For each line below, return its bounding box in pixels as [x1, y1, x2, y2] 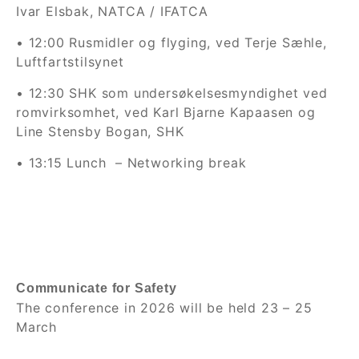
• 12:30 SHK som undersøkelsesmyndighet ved [16, 85, 328, 101]
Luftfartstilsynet [16, 54, 124, 70]
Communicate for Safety [16, 281, 177, 295]
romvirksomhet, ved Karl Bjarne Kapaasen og [16, 104, 316, 120]
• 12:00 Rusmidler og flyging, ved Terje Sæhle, [16, 34, 327, 50]
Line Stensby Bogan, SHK [16, 123, 184, 139]
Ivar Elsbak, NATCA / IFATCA [16, 3, 208, 19]
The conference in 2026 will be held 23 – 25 [16, 300, 313, 316]
